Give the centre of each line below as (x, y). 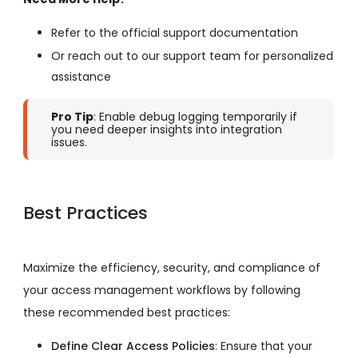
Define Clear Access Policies (133, 346)
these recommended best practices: (127, 313)
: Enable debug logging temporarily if (195, 117)
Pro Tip (72, 117)
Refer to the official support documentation (175, 33)
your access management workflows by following (162, 290)
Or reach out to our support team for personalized (192, 56)
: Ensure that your (264, 346)
